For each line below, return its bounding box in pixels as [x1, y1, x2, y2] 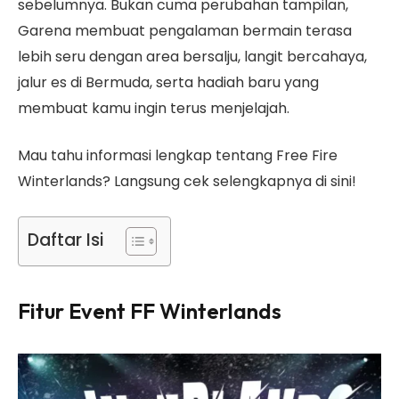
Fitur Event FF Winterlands [18, 297, 281, 325]
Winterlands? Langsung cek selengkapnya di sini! [18, 171, 356, 192]
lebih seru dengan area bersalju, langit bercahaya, [18, 45, 367, 67]
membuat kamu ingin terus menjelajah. [18, 97, 293, 118]
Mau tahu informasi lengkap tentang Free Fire [18, 145, 338, 167]
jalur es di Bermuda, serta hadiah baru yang [18, 71, 319, 93]
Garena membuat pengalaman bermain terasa [18, 20, 352, 41]
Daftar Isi [28, 227, 103, 252]
